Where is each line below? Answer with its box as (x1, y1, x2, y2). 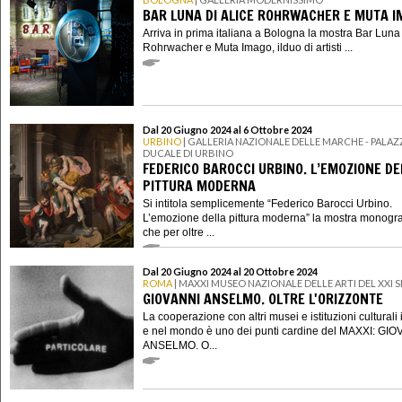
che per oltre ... (143, 225, 214, 239)
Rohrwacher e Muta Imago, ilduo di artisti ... (143, 40, 353, 54)
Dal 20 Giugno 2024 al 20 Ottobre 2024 (143, 266, 318, 278)
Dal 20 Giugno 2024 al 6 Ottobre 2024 (143, 124, 312, 136)
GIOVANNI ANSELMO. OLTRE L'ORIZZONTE (143, 288, 383, 309)
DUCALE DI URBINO (143, 147, 233, 160)
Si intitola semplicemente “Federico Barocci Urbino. (143, 197, 392, 210)
